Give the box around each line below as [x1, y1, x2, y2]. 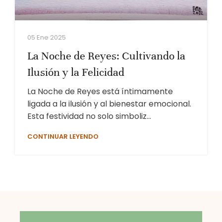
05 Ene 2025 [27, 33, 66, 43]
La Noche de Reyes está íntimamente [27, 86, 173, 98]
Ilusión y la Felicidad [27, 65, 124, 79]
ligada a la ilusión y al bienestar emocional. [27, 98, 191, 110]
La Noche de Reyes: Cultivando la [27, 49, 185, 63]
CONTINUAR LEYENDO [27, 132, 99, 142]
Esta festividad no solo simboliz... [27, 111, 151, 122]
